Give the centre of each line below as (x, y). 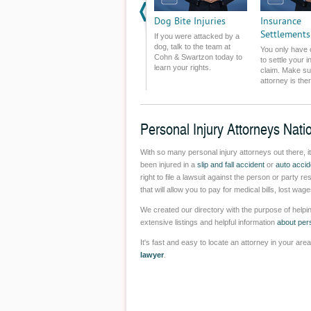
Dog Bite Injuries (190, 21)
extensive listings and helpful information (209, 222)
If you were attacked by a (197, 36)
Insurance (281, 21)
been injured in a (169, 165)
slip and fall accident (232, 165)
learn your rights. (183, 67)
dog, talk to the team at (192, 47)
